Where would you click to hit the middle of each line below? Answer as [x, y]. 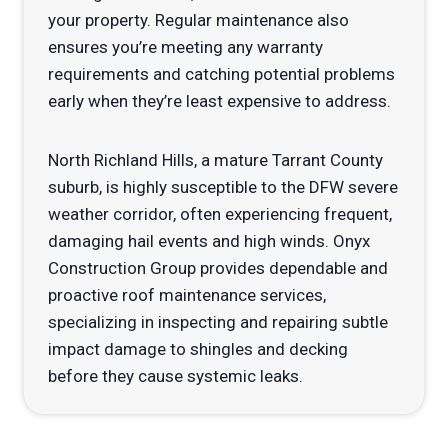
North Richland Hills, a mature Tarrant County [215, 160]
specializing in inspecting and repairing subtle [218, 322]
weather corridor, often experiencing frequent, [220, 214]
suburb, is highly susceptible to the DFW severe [223, 187]
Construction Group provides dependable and [218, 268]
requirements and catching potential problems [221, 74]
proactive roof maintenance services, [187, 295]
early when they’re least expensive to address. [219, 101]
